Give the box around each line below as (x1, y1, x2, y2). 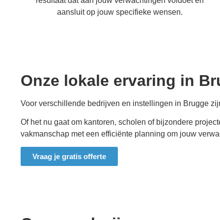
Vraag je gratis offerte (32, 152, 106, 161)
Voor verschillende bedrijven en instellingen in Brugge (21, 99, 209, 108)
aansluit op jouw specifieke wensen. (57, 7, 183, 16)
